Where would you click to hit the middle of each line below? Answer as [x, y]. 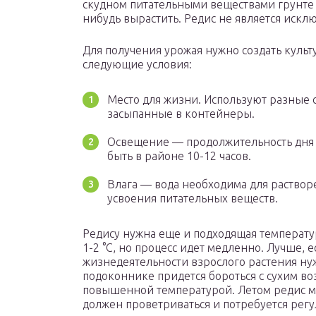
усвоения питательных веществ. [193, 199]
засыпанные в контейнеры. [181, 114]
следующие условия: [137, 65]
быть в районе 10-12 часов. [179, 156]
